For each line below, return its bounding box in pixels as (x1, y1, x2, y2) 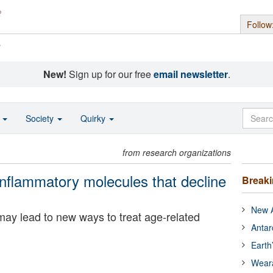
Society (26, 112, 56, 124)
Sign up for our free (66, 67, 154, 81)
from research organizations (122, 146, 232, 158)
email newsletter (153, 67, 228, 81)
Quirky (80, 112, 108, 124)
